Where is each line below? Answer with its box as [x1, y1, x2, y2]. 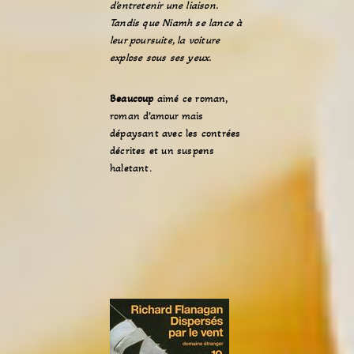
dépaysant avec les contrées [110, 126, 241, 140]
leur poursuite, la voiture [110, 33, 220, 47]
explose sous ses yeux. [110, 51, 212, 64]
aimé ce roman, [153, 92, 228, 105]
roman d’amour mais [110, 109, 204, 122]
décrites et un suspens [110, 144, 215, 157]
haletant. [110, 161, 152, 175]
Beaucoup [110, 92, 154, 105]
